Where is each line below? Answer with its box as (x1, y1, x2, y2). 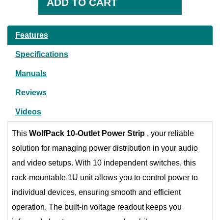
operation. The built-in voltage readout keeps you (12, 203, 182, 211)
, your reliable (145, 129, 194, 137)
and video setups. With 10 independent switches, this (12, 159, 196, 167)
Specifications (15, 50, 68, 58)
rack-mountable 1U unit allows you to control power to (12, 173, 198, 182)
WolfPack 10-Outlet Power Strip (29, 129, 145, 137)
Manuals (15, 69, 47, 78)
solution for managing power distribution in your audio (12, 144, 198, 152)
